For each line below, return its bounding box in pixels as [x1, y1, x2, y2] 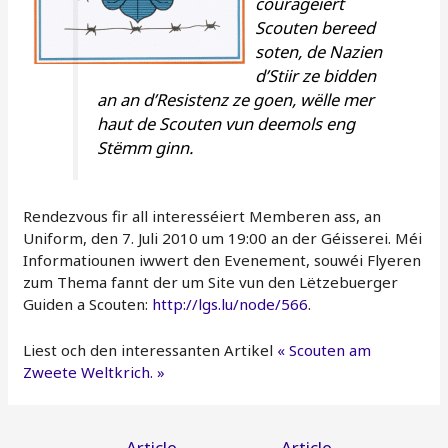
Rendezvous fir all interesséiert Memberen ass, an [23, 205, 382, 226]
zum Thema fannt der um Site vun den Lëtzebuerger [23, 271, 399, 292]
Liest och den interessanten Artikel [23, 339, 278, 360]
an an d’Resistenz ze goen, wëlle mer [97, 88, 375, 112]
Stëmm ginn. [97, 136, 194, 160]
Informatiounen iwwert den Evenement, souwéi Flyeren [23, 249, 422, 270]
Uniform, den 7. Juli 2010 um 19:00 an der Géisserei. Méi [23, 227, 423, 248]
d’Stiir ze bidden [255, 64, 377, 88]
